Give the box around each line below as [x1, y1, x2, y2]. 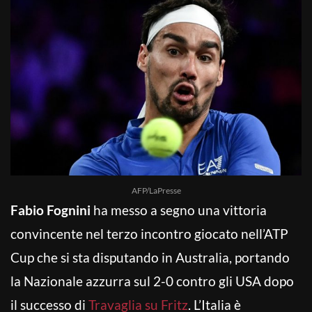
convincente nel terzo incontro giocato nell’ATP [10, 225, 288, 242]
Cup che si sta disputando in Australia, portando [10, 249, 290, 265]
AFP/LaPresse [131, 185, 181, 196]
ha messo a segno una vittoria [91, 201, 267, 218]
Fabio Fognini [10, 201, 91, 218]
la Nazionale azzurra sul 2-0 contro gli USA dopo [10, 272, 294, 289]
